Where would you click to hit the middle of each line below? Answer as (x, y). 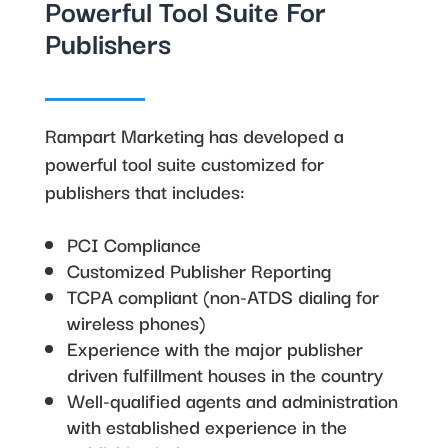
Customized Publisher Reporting (198, 270)
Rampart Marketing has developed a (194, 135)
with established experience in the (206, 426)
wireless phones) (136, 322)
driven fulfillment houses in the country (224, 374)
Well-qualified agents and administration (232, 400)
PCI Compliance (133, 244)
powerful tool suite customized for (184, 163)
